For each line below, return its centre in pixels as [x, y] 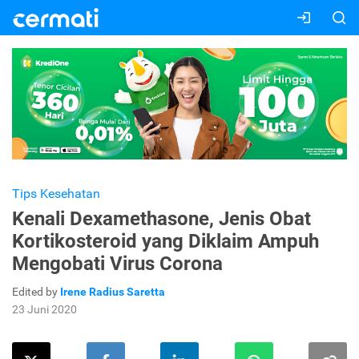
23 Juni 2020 [44, 310]
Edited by [36, 292]
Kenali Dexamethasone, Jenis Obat [161, 219]
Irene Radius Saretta [113, 292]
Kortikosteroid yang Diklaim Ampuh [165, 242]
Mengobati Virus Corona [117, 264]
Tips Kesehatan [56, 194]
